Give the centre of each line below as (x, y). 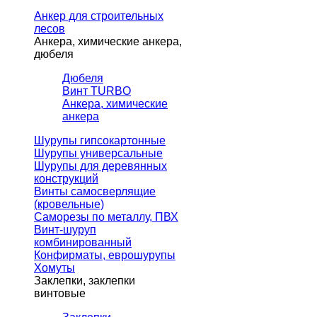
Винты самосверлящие (95, 192)
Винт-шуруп (65, 230)
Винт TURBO (97, 91)
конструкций (66, 179)
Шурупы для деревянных (100, 166)
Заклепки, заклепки (85, 281)
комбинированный (83, 243)
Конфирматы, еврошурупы (105, 255)
